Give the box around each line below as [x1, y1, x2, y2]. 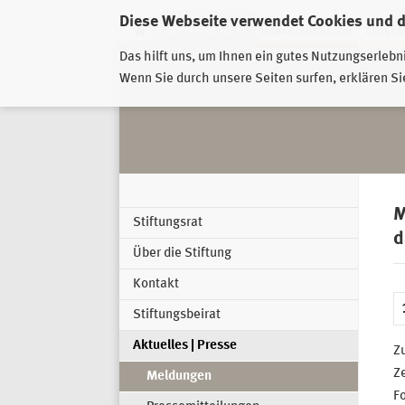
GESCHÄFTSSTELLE [165, 27, 248, 38]
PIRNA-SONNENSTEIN [260, 27, 352, 38]
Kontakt [133, 278, 179, 292]
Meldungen [146, 370, 212, 384]
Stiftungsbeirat [133, 308, 221, 323]
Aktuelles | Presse [133, 339, 237, 353]
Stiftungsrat [133, 216, 202, 231]
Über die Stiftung [133, 247, 231, 261]
